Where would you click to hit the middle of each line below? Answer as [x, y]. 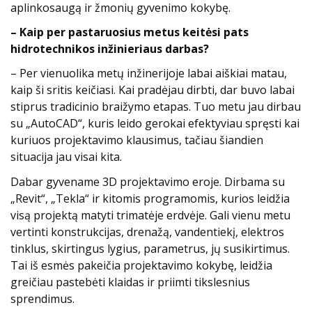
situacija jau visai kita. [66, 157]
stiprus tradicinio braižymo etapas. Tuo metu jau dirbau [156, 107]
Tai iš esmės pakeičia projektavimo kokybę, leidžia [141, 265]
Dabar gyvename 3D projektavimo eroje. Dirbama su [148, 181]
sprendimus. [42, 298]
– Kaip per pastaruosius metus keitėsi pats [130, 32]
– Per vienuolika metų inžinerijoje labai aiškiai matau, [149, 73]
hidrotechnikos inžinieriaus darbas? [110, 49]
